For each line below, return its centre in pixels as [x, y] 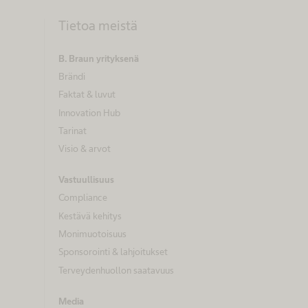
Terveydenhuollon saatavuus [116, 270]
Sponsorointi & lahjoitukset [113, 252]
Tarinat [73, 130]
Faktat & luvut [87, 95]
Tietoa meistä [98, 25]
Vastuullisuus [86, 180]
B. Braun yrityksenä [99, 58]
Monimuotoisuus [92, 233]
